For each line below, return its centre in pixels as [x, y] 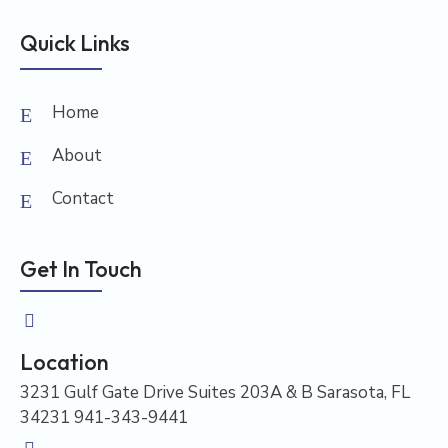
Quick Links [75, 43]
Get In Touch [81, 269]
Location [64, 362]
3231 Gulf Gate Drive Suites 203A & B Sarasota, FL [215, 393]
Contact [83, 199]
